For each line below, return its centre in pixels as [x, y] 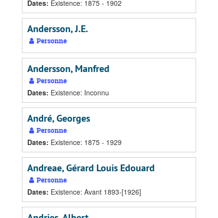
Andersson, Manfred [68, 69]
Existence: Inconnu [80, 93]
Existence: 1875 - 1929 [86, 142]
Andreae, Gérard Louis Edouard [91, 168]
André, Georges [59, 118]
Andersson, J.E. [58, 29]
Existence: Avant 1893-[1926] [96, 192]
